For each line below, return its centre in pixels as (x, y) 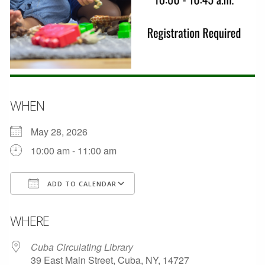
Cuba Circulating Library (82, 247)
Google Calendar (186, 205)
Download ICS (62, 205)
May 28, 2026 (64, 132)
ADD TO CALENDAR (81, 184)
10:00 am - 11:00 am (74, 151)
